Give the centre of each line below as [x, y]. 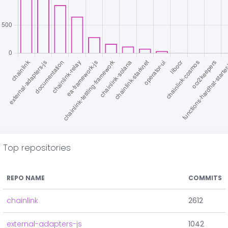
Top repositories [37, 148]
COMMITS [205, 178]
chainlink [22, 201]
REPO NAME [26, 178]
